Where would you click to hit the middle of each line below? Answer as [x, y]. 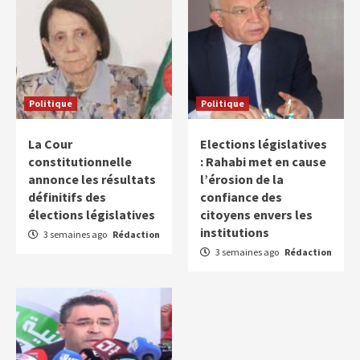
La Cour [50, 144]
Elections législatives [264, 144]
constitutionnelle [80, 162]
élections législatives [92, 215]
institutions [235, 233]
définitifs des [67, 197]
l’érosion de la [242, 180]
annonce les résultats [92, 180]
